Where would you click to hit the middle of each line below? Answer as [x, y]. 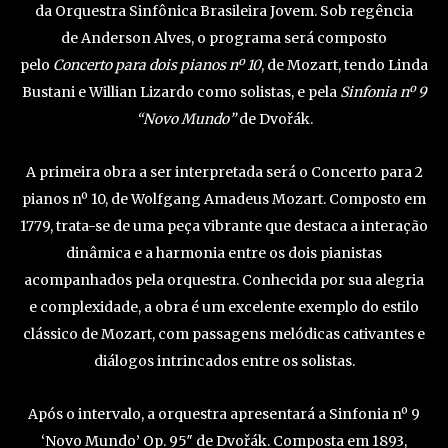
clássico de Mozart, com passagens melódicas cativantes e [224, 333]
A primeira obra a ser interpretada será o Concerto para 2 [224, 171]
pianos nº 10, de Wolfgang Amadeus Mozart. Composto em [224, 198]
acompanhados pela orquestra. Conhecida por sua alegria [224, 279]
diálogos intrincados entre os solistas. [224, 360]
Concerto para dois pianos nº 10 [157, 64]
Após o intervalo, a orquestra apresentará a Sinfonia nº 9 [224, 413]
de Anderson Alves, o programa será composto [224, 37]
